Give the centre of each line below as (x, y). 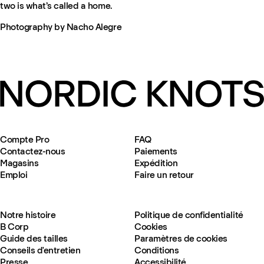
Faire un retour (164, 175)
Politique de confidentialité (189, 215)
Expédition (156, 163)
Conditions (157, 250)
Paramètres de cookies (181, 239)
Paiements (156, 151)
